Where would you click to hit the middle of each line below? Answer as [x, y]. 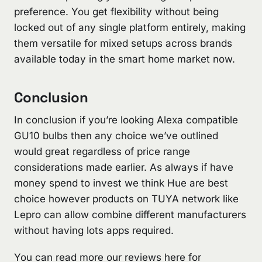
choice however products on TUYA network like [126, 199]
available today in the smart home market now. [125, 59]
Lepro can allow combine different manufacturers [130, 214]
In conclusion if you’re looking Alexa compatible [126, 120]
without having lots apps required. [94, 230]
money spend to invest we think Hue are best [121, 183]
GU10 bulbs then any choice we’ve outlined [116, 135]
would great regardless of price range [102, 151]
